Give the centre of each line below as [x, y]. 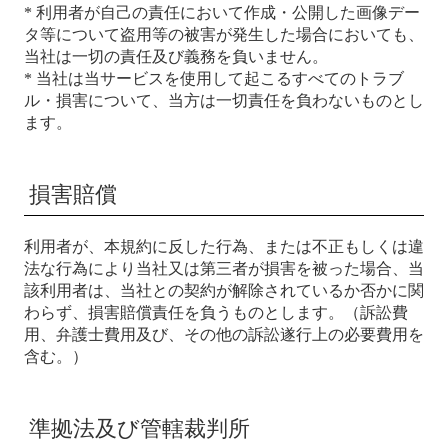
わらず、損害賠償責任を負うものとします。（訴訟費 [216, 312]
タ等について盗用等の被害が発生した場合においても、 [224, 34]
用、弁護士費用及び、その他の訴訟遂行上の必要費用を [224, 334]
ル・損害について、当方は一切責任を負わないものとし [224, 100]
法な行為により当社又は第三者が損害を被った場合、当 [224, 268]
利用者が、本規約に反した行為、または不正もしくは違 [224, 246]
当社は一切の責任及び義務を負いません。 [176, 56]
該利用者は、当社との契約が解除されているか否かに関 [224, 290]
